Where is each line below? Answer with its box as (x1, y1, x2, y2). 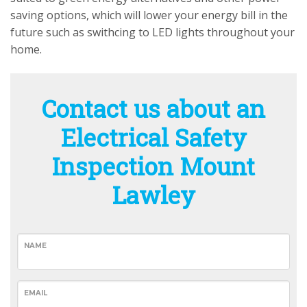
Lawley (112, 179, 195, 211)
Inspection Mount (52, 150, 255, 182)
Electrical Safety (60, 121, 247, 153)
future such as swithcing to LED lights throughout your (10, 25, 295, 40)
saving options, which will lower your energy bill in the (10, 8, 288, 23)
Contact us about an (42, 93, 265, 125)
